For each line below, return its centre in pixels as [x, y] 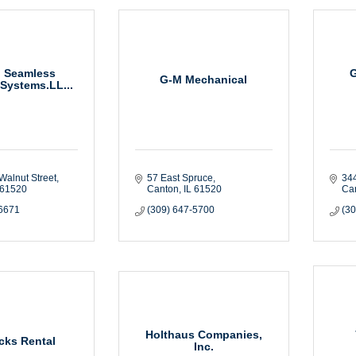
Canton [163, 189]
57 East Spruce [180, 178]
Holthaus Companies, [203, 335]
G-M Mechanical [204, 79]
